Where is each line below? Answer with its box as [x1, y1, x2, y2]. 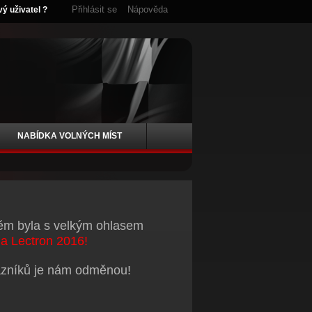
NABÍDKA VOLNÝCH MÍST [17, 131, 122, 141]
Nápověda [127, 4, 168, 15]
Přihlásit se [72, 4, 117, 15]
